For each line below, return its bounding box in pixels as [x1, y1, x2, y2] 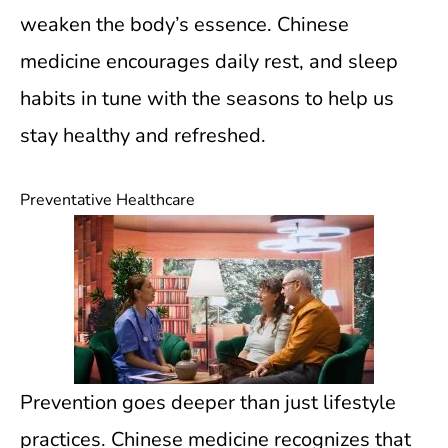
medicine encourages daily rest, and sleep [20, 48, 398, 75]
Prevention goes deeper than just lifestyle [20, 389, 396, 416]
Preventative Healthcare [20, 189, 195, 211]
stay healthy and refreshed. [20, 122, 266, 149]
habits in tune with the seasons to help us [20, 85, 394, 112]
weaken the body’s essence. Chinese [20, 11, 349, 38]
